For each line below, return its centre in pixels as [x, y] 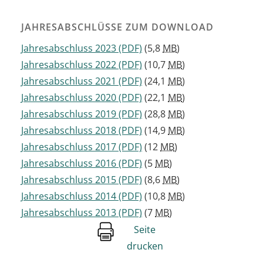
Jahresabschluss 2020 [69, 98]
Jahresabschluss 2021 [69, 81]
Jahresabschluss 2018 [69, 131]
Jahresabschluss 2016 [69, 163]
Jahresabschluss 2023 [69, 48]
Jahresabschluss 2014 [69, 196]
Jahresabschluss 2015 [69, 180]
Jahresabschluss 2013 [69, 213]
